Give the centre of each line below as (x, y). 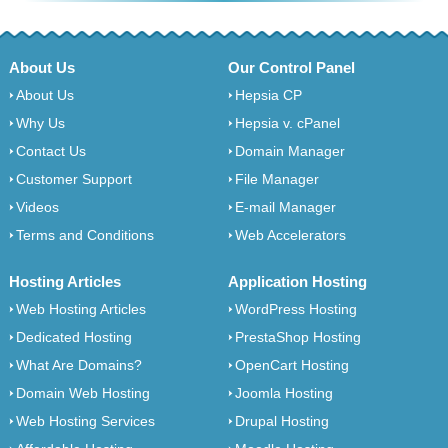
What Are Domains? (78, 365)
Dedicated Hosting (73, 337)
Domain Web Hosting (82, 393)
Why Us (40, 123)
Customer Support (73, 179)
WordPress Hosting (296, 309)
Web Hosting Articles (80, 309)
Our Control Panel (292, 68)
